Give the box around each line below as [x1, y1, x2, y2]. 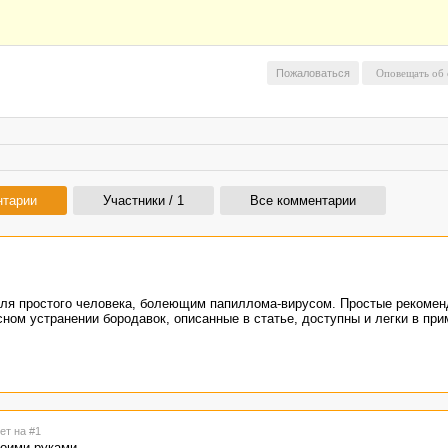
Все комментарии [250, 193, 356, 208]
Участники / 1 [103, 193, 184, 208]
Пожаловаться [276, 67, 350, 79]
